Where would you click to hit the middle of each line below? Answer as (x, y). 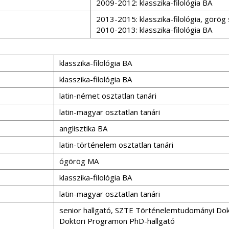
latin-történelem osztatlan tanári (116, 145)
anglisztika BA (83, 128)
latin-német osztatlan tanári (108, 96)
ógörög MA (79, 161)
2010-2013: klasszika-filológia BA (154, 30)
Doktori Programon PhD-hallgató (117, 221)
